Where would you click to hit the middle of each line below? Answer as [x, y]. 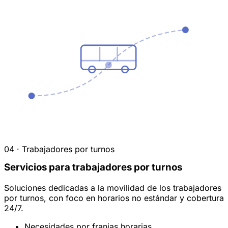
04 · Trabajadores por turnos [59, 149]
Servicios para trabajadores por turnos [93, 167]
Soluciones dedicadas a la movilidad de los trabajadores [113, 188]
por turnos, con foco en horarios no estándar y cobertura [114, 198]
